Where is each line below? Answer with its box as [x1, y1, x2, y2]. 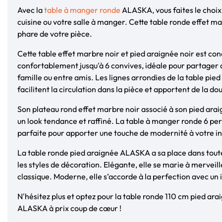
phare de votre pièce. [17, 28, 92, 39]
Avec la [17, 4, 44, 15]
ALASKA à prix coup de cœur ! [17, 203, 121, 213]
